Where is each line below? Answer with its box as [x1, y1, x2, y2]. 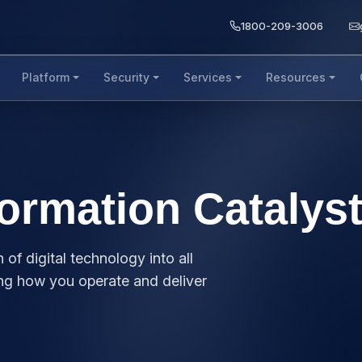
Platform [22, 70, 70, 84]
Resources [265, 70, 326, 84]
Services [183, 70, 232, 84]
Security [103, 70, 150, 84]
